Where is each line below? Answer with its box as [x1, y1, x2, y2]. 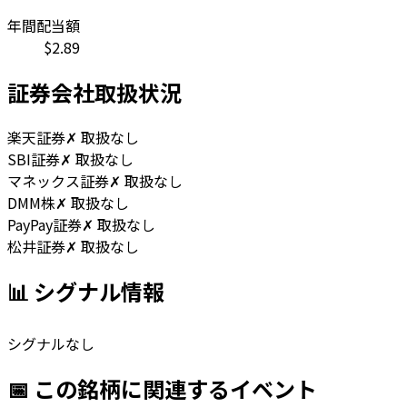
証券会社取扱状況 [7, 76, 182, 109]
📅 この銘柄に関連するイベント [7, 372, 317, 404]
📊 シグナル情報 [7, 274, 164, 307]
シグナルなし [7, 332, 94, 354]
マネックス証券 [7, 170, 109, 193]
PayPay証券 [7, 213, 82, 236]
